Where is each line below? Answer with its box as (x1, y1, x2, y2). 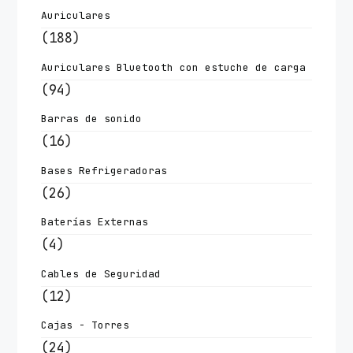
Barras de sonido (41, 112, 143, 126)
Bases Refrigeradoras (41, 163, 168, 177)
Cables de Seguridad (41, 266, 162, 281)
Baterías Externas (41, 215, 149, 229)
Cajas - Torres (41, 318, 130, 333)
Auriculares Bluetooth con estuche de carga (41, 60, 307, 74)
